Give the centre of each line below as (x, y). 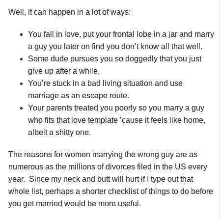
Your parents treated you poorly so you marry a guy (116, 108)
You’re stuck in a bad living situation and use (105, 83)
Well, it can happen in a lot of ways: (69, 12)
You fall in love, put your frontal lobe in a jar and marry (121, 34)
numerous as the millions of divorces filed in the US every (108, 166)
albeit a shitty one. (59, 132)
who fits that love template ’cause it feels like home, (117, 120)
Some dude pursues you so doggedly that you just (115, 58)
